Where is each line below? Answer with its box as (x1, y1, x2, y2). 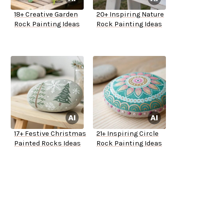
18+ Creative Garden (14, 10, 78, 19)
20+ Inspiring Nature (96, 10, 164, 19)
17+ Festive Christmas (14, 129, 86, 138)
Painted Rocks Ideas (14, 139, 81, 148)
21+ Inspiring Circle (96, 129, 159, 138)
